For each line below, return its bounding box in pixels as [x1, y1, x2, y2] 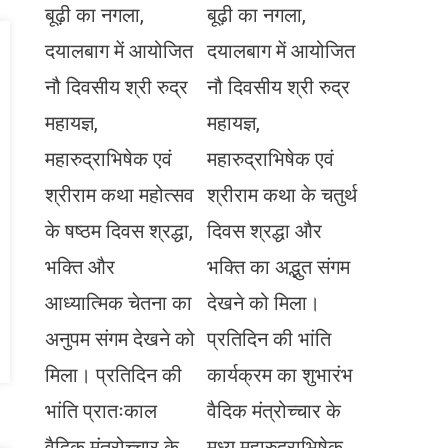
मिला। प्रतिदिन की [45, 363, 183, 388]
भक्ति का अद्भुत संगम [207, 255, 351, 280]
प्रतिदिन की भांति [207, 327, 332, 352]
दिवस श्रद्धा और [207, 219, 323, 244]
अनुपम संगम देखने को [45, 327, 196, 352]
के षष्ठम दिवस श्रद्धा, [45, 219, 194, 244]
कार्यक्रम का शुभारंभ [207, 363, 354, 388]
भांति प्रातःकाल [45, 399, 158, 424]
